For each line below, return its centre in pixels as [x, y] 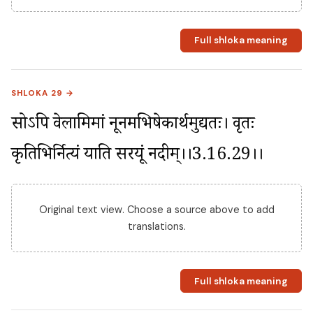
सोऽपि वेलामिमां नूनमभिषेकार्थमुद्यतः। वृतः [133, 126]
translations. [156, 226]
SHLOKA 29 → [43, 93]
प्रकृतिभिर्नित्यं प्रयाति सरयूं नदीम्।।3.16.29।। [137, 157]
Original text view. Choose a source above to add [156, 210]
